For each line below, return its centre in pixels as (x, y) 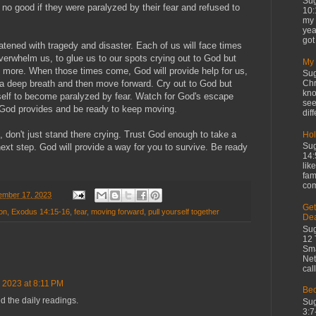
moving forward (117, 211)
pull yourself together (184, 211)
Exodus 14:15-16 (41, 211)
